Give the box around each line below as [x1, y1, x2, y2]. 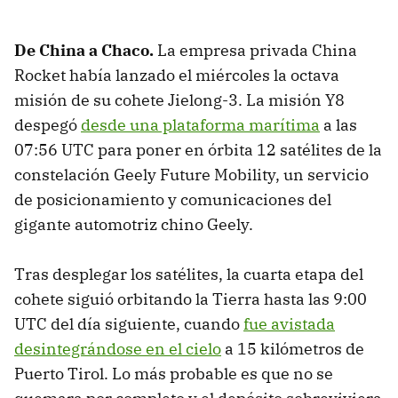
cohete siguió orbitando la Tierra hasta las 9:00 [14, 288, 367, 309]
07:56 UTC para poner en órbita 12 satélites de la [14, 139, 382, 160]
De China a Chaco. [14, 39, 154, 60]
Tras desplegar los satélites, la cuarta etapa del [14, 263, 363, 284]
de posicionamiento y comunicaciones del [14, 188, 331, 210]
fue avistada [243, 313, 335, 334]
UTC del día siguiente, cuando [14, 313, 243, 334]
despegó [14, 114, 81, 135]
